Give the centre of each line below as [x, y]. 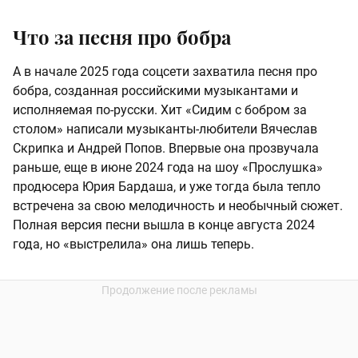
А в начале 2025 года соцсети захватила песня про [165, 72]
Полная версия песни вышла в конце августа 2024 [164, 225]
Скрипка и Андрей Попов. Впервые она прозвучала [166, 149]
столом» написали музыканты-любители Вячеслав [165, 129]
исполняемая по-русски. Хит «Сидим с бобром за [160, 110]
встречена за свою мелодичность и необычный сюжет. [178, 206]
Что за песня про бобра [122, 37]
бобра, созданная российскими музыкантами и [155, 91]
